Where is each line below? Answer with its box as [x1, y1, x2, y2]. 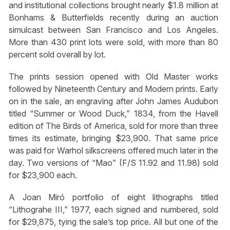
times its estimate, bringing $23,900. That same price [8, 132, 219, 143]
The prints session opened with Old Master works [8, 71, 219, 82]
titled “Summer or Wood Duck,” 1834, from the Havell [8, 108, 219, 119]
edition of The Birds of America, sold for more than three [8, 120, 219, 131]
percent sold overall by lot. [8, 49, 106, 60]
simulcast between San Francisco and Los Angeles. [8, 24, 219, 35]
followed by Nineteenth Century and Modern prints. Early [8, 83, 219, 94]
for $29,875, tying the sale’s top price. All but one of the [8, 217, 219, 227]
